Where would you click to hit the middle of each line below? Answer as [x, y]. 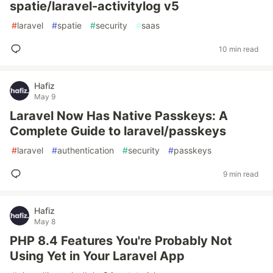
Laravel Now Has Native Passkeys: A [119, 116]
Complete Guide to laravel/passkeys [118, 131]
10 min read [239, 49]
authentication [86, 150]
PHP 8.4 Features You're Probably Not [121, 241]
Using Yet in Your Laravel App [97, 256]
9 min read [241, 174]
